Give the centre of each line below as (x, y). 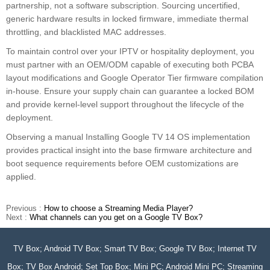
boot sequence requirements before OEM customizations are (122, 164)
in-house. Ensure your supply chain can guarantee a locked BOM (130, 91)
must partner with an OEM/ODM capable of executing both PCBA (130, 65)
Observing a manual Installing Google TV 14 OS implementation (128, 137)
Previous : (25, 209)
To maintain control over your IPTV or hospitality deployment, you (130, 52)
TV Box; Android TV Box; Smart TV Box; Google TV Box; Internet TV (135, 249)
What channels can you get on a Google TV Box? (116, 218)
